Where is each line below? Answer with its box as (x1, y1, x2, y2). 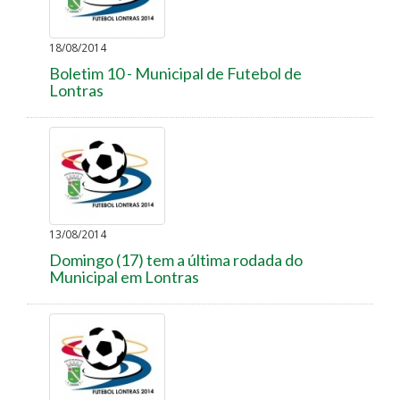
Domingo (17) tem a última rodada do (49, 249, 303, 270)
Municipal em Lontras (49, 266, 199, 287)
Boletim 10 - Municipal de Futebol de (49, 62, 302, 83)
